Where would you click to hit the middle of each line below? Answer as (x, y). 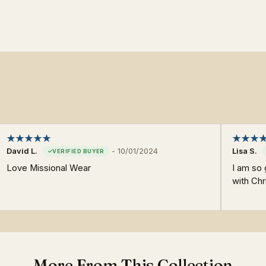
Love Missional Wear (49, 168)
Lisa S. (245, 151)
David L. (22, 151)
